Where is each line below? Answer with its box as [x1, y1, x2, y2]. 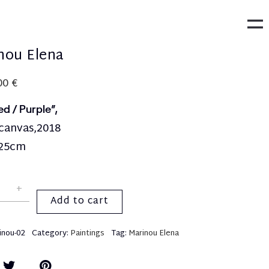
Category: [32, 226, 71, 241]
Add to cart [50, 193, 109, 210]
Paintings [70, 226, 105, 241]
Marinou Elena [128, 226, 180, 241]
